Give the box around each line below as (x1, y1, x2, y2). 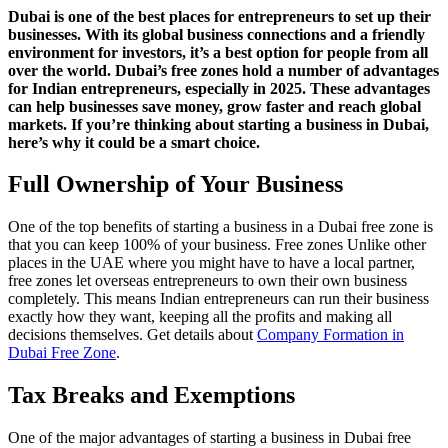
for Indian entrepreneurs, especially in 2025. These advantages (8, 79, 430, 97)
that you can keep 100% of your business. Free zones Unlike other (8, 236, 426, 254)
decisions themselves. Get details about (8, 326, 257, 344)
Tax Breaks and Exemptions (8, 382, 295, 409)
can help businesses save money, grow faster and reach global (8, 97, 421, 115)
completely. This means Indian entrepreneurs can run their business (8, 290, 429, 308)
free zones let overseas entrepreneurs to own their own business (8, 272, 407, 290)
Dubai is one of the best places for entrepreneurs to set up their (8, 7, 431, 25)
